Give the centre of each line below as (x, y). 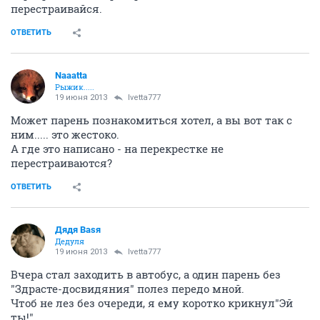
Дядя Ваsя (78, 230)
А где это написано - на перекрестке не (117, 149)
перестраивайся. (56, 9)
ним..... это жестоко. (65, 134)
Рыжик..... (75, 87)
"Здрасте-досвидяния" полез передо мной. (127, 289)
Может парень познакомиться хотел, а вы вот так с (151, 120)
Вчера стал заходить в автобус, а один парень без (146, 274)
